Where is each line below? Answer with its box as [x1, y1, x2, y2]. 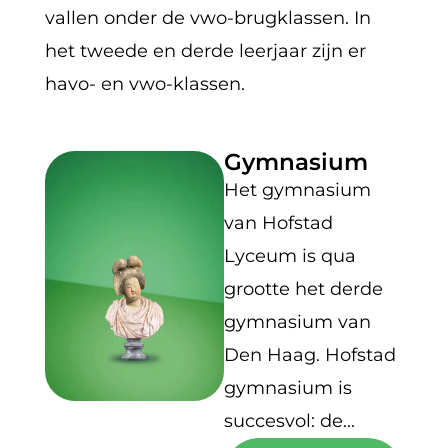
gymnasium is [223, 376, 352, 399]
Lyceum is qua [223, 244, 356, 267]
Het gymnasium [223, 178, 371, 201]
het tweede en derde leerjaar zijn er [44, 39, 366, 62]
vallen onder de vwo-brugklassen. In [44, 6, 371, 29]
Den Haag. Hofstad [223, 343, 396, 366]
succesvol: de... [223, 409, 355, 432]
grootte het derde [223, 277, 383, 300]
